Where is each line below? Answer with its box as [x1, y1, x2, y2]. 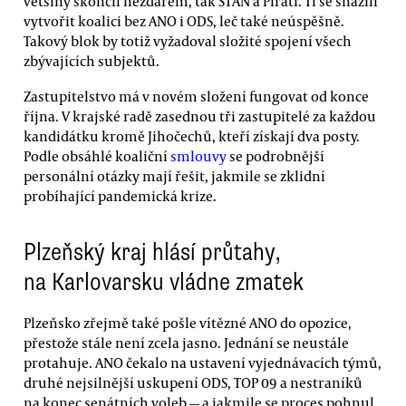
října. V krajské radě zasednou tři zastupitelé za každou [24, 107, 376, 126]
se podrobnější [227, 147, 324, 166]
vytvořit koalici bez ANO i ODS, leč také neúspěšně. [24, 11, 344, 30]
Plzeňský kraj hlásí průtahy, [24, 236, 280, 267]
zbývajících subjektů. [24, 51, 159, 70]
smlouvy [170, 147, 227, 166]
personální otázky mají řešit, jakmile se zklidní [24, 167, 325, 186]
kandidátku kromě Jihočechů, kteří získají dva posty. [24, 127, 360, 146]
